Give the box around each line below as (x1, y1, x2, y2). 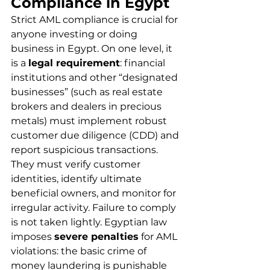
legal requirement (28, 57, 120, 69)
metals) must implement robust (11, 115, 169, 127)
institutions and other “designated (11, 72, 180, 83)
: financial (120, 57, 168, 69)
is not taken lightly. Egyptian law (11, 216, 169, 228)
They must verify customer (11, 159, 143, 170)
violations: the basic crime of (11, 245, 149, 257)
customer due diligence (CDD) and (11, 130, 181, 141)
